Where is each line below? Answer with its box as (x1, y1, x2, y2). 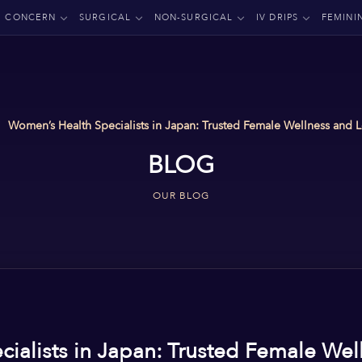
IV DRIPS (256, 11, 298, 23)
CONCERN (5, 11, 57, 23)
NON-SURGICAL (154, 11, 234, 23)
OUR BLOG (153, 189, 209, 202)
